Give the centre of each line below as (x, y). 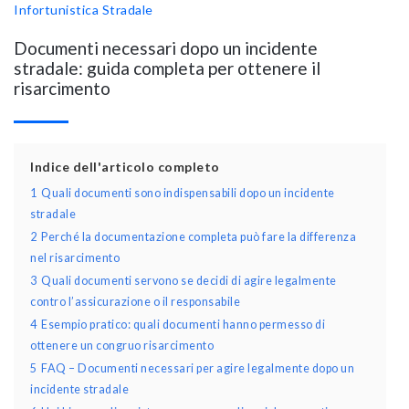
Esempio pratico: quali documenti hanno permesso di (183, 324)
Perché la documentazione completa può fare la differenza (199, 236)
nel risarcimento (75, 257)
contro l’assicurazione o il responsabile (135, 301)
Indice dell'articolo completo (125, 166)
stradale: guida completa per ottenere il (167, 68)
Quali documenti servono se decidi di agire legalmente (189, 280)
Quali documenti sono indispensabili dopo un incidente (188, 193)
